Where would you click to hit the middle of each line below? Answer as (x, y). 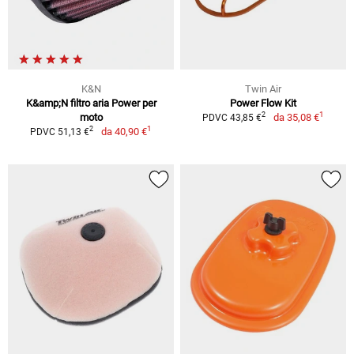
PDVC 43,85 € (232, 117)
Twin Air (263, 88)
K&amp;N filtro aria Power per (91, 103)
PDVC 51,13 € (60, 132)
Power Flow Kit (263, 103)
